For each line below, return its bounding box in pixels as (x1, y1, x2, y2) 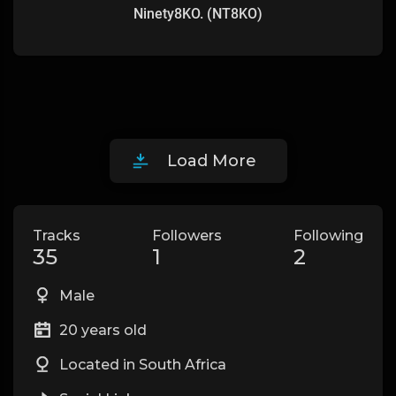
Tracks (33, 227, 80, 244)
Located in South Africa (56, 356, 226, 373)
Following (293, 227, 363, 244)
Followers (152, 227, 222, 244)
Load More (166, 151, 256, 171)
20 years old (56, 322, 147, 339)
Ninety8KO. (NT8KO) (133, 5, 263, 22)
